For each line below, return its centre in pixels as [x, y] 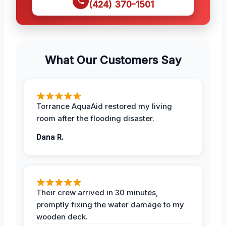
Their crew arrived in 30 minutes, [97, 192]
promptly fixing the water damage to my [110, 204]
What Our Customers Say [113, 60]
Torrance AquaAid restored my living [104, 106]
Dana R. [50, 137]
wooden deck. [62, 216]
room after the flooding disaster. [95, 118]
